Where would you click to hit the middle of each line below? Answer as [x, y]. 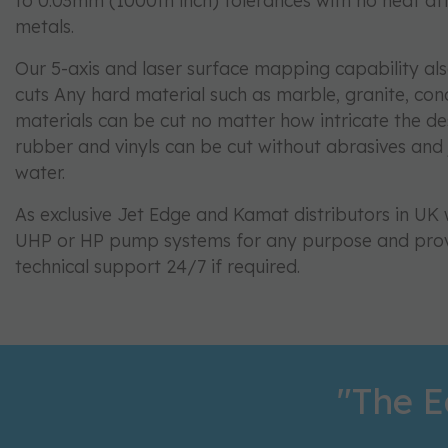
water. [40, 172]
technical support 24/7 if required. [157, 266]
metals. [44, 26]
